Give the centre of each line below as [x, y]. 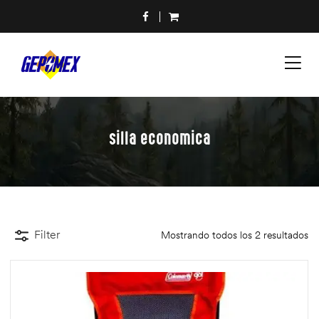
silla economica [159, 138]
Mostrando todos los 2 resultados [235, 235]
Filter [47, 235]
